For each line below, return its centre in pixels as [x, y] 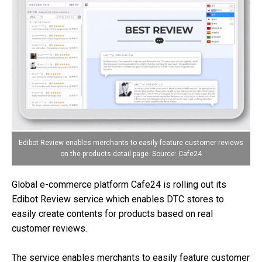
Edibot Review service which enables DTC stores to [118, 199]
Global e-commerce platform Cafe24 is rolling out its [119, 185]
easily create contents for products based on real [112, 214]
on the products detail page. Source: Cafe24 [131, 154]
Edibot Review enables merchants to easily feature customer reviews [131, 143]
